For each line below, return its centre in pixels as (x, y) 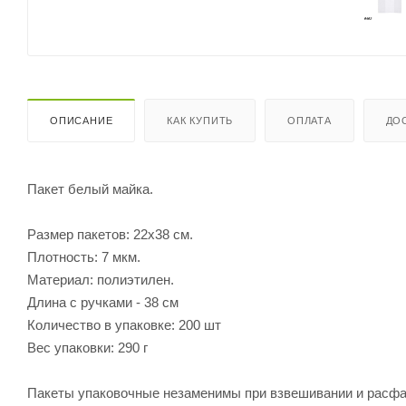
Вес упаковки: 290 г (87, 347)
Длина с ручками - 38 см (103, 302)
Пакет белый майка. (90, 188)
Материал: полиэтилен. (101, 279)
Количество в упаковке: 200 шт (124, 324)
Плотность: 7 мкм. (84, 256)
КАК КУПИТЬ (200, 120)
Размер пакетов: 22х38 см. (110, 234)
